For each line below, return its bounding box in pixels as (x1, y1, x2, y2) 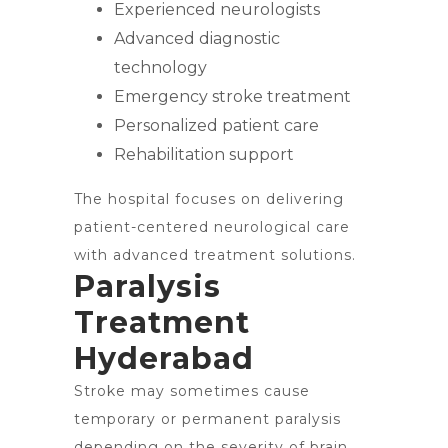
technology (114, 58, 207, 77)
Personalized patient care (114, 116, 319, 135)
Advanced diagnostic (114, 29, 280, 48)
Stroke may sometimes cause (74, 382, 310, 400)
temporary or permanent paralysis (74, 410, 341, 428)
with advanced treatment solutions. (74, 246, 356, 264)
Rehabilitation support (114, 145, 294, 164)
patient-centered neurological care (74, 218, 350, 236)
